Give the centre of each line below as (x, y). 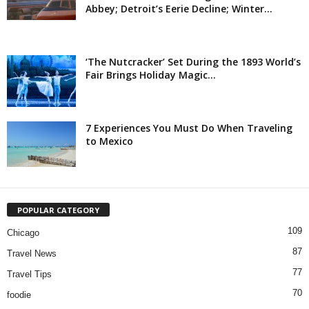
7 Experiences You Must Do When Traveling (189, 128)
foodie (19, 295)
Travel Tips (29, 274)
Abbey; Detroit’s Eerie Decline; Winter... (179, 8)
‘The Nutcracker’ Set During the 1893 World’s (193, 61)
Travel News (32, 253)
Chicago (23, 232)
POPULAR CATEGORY (58, 210)
